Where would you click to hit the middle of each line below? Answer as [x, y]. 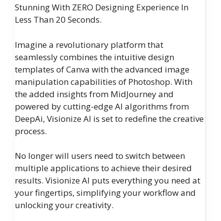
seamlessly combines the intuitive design [94, 57]
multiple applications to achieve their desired [103, 168]
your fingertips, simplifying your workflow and [105, 193]
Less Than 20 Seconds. [58, 20]
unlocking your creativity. [64, 205]
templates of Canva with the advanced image [102, 69]
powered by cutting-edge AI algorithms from [102, 106]
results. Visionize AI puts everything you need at [108, 181]
